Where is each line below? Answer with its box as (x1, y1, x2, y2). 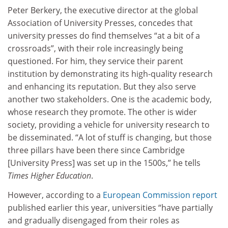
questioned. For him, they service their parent (8, 55, 183, 67)
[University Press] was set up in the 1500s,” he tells (8, 157, 201, 169)
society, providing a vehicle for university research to (8, 119, 210, 131)
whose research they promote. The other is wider (8, 106, 197, 118)
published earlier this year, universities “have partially (8, 202, 213, 213)
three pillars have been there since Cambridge (8, 145, 185, 156)
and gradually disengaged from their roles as (8, 214, 180, 226)
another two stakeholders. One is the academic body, (8, 94, 212, 105)
